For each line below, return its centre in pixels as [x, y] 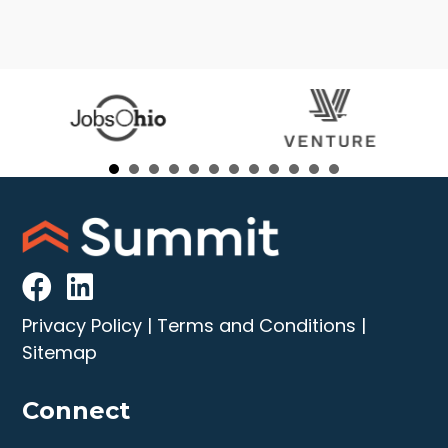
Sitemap [60, 353]
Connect [76, 411]
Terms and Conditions [257, 326]
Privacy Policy [82, 326]
